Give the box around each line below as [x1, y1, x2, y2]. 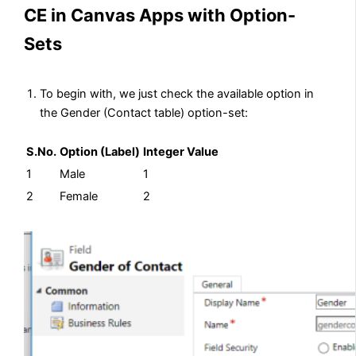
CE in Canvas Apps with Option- [24, 4, 296, 25]
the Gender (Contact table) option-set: [40, 105, 249, 120]
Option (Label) [60, 144, 141, 159]
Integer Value [143, 144, 219, 159]
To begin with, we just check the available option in [40, 86, 315, 101]
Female [60, 188, 99, 203]
